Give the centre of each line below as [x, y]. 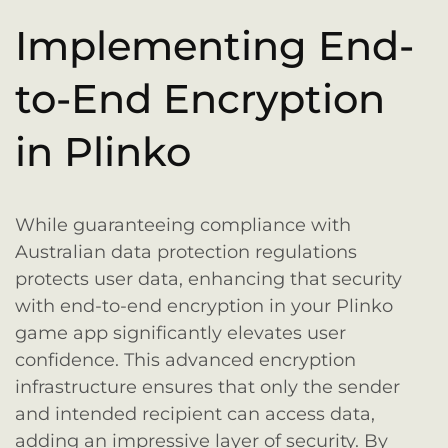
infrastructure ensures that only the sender [207, 386]
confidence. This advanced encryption [185, 359]
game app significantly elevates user [180, 332]
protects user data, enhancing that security [208, 278]
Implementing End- [214, 46]
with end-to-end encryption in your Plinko [204, 305]
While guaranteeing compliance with [183, 224]
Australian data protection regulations [186, 251]
